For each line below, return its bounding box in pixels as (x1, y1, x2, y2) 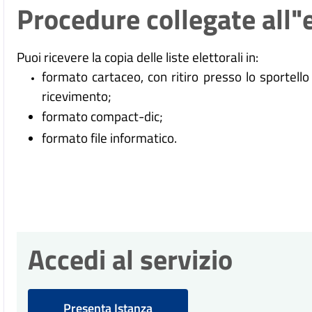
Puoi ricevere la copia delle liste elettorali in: (17, 47, 259, 68)
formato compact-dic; (42, 106, 164, 127)
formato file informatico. (42, 127, 178, 148)
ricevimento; (42, 86, 112, 107)
